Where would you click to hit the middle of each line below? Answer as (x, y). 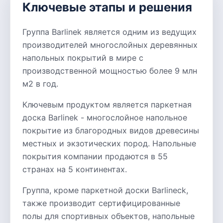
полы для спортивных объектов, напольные (109, 216)
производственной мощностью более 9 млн (110, 71)
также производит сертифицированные (101, 203)
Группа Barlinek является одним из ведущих (110, 32)
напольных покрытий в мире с (83, 58)
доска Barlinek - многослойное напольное (105, 117)
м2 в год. (40, 84)
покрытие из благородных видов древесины (111, 130)
